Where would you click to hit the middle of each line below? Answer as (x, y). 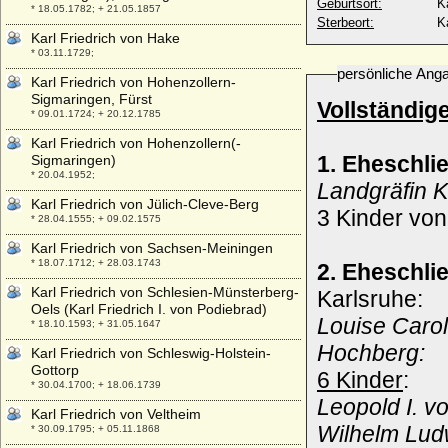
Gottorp (55, 370)
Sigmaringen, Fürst (91, 99)
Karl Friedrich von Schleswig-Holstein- (151, 353)
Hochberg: (371, 353)
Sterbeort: (345, 22)
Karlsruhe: (370, 299)
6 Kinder (360, 380)
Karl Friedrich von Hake (105, 38)
